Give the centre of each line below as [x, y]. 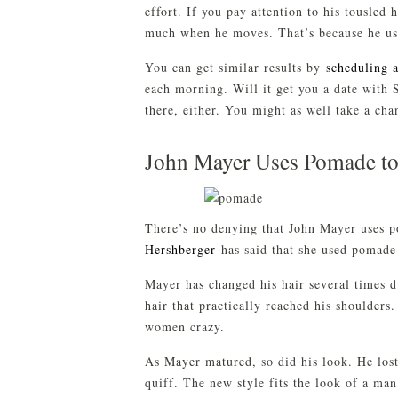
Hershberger [180, 249]
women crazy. [185, 326]
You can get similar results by [235, 67]
